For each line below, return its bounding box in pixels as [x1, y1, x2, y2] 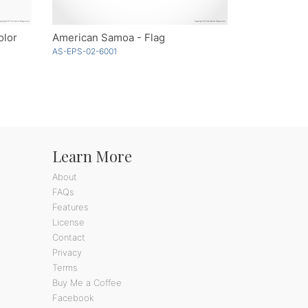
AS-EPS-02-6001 [52, 45, 117, 56]
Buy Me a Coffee [52, 276, 122, 288]
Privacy [52, 246, 82, 258]
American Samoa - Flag [52, 30, 165, 44]
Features [52, 201, 89, 212]
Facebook [52, 291, 94, 303]
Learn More [52, 145, 132, 166]
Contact [52, 231, 85, 243]
